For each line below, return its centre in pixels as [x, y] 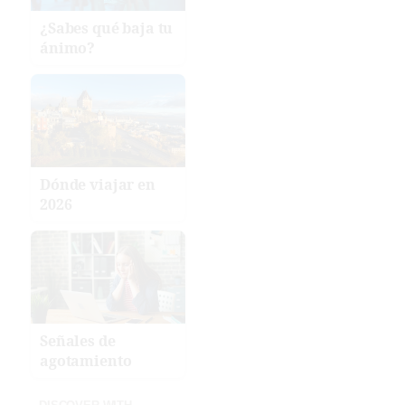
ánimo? [68, 48]
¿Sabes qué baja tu [107, 28]
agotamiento [86, 360]
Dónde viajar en [98, 185]
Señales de [78, 340]
